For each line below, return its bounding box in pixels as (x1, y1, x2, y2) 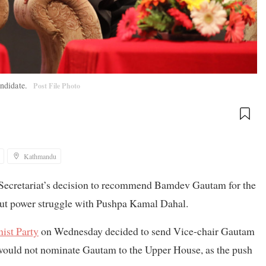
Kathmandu (24, 151, 56, 161)
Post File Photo (33, 80, 81, 91)
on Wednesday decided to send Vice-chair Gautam (39, 223, 255, 238)
